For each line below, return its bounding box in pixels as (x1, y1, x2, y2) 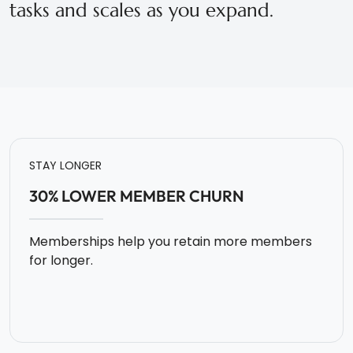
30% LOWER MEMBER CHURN (29, 186, 244, 206)
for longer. (29, 251, 93, 270)
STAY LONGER (29, 158, 102, 174)
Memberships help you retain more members (29, 232, 312, 251)
